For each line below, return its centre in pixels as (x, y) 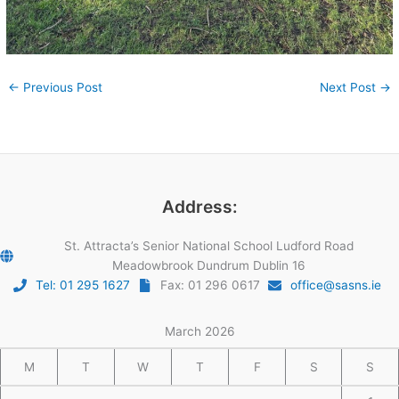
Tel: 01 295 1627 (83, 285)
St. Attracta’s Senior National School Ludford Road (208, 246)
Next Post (349, 87)
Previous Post (61, 87)
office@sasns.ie (336, 285)
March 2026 (199, 331)
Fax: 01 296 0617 (210, 285)
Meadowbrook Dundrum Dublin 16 (208, 266)
